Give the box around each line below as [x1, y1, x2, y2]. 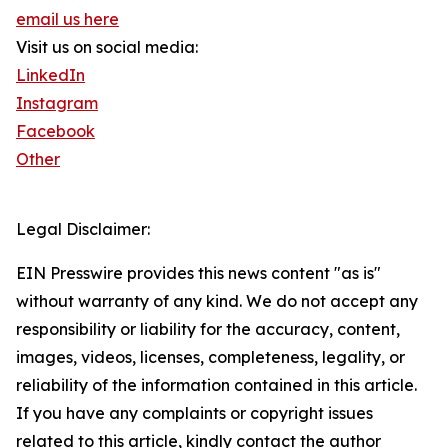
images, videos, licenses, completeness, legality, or [16, 347, 405, 368]
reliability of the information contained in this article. [16, 375, 417, 396]
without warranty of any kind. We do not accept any [16, 291, 418, 312]
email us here [16, 9, 119, 30]
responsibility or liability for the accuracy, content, [16, 319, 400, 340]
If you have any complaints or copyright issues [16, 403, 373, 424]
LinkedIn [16, 65, 85, 86]
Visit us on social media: [16, 37, 198, 58]
